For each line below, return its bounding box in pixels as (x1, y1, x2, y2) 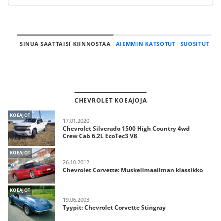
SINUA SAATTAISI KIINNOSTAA (19, 40, 111, 47)
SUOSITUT (180, 40, 210, 47)
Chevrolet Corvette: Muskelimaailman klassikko (63, 165, 203, 174)
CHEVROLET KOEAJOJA (74, 96, 147, 105)
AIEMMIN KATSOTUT (115, 40, 176, 47)
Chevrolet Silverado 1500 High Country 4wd (63, 124, 190, 133)
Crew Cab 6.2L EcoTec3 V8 (63, 132, 137, 140)
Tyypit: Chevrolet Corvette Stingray (63, 203, 166, 212)
